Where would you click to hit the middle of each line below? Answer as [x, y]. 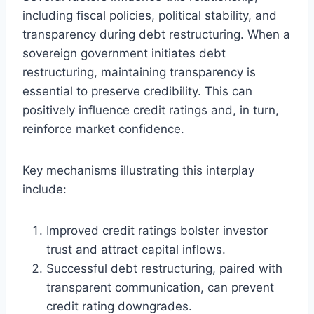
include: [45, 189]
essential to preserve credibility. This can [137, 91]
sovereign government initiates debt [124, 53]
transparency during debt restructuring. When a [156, 34]
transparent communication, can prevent [160, 287]
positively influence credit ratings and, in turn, [151, 110]
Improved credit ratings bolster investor [157, 230]
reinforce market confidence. [103, 129]
